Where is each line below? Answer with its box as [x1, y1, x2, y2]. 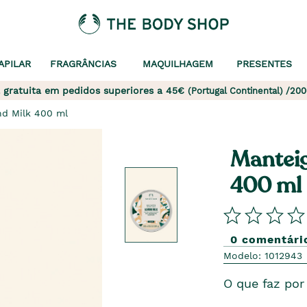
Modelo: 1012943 [223, 250, 302, 261]
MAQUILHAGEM [142, 58, 213, 69]
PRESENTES [236, 58, 292, 69]
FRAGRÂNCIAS [50, 58, 116, 69]
